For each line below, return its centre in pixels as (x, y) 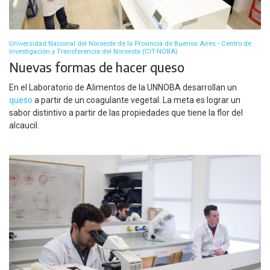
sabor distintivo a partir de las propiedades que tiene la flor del (126, 112)
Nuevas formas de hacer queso (97, 67)
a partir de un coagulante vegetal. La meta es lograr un (137, 100)
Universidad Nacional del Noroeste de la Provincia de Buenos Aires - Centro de (130, 44)
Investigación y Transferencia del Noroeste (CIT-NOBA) (93, 52)
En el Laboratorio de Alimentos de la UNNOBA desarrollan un (123, 87)
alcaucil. (24, 125)
